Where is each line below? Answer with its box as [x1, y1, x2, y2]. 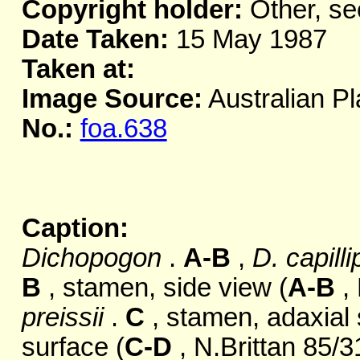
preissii [21, 303, 104, 333]
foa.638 [80, 114, 167, 144]
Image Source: [21, 84, 202, 114]
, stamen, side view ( [40, 273, 288, 303]
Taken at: [21, 55, 135, 84]
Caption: [21, 214, 129, 243]
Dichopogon [21, 243, 162, 273]
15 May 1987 [168, 25, 327, 55]
